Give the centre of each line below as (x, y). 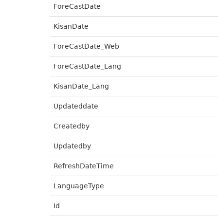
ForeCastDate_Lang (87, 66)
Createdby (72, 126)
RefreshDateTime (84, 166)
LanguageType (79, 186)
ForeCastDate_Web (86, 46)
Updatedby (72, 146)
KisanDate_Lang (81, 86)
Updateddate (76, 106)
